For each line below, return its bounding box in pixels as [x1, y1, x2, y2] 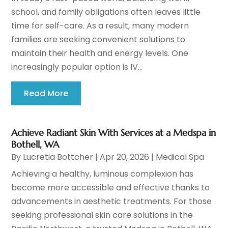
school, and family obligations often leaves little [11, 6, 201, 18]
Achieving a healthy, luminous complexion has [11, 168, 194, 180]
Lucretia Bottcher [23, 151, 94, 163]
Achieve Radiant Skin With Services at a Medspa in [11, 127, 216, 139]
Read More [24, 88, 69, 100]
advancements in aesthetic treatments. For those [11, 195, 212, 208]
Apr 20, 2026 [100, 151, 150, 163]
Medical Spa [156, 151, 205, 163]
